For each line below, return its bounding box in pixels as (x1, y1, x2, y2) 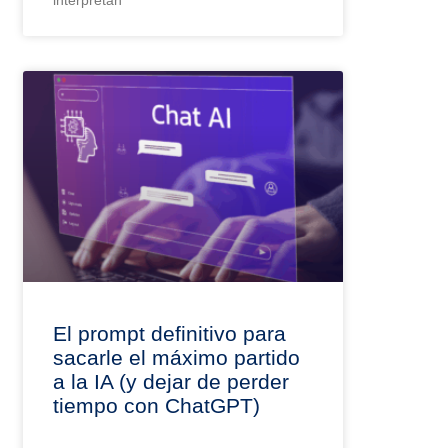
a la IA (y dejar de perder (53, 370, 290, 394)
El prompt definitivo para (53, 322, 287, 346)
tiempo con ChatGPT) (53, 394, 261, 418)
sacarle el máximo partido (53, 346, 301, 370)
